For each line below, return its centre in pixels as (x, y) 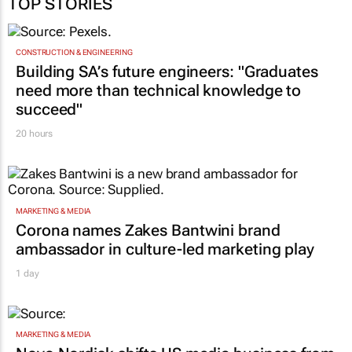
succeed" (49, 110)
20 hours (35, 134)
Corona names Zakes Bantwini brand (148, 230)
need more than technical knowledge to (159, 91)
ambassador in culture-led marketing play (165, 249)
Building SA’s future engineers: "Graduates (167, 72)
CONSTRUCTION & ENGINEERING (74, 53)
